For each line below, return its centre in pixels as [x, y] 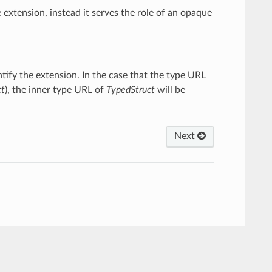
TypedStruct [130, 90]
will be [170, 90]
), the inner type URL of [55, 90]
